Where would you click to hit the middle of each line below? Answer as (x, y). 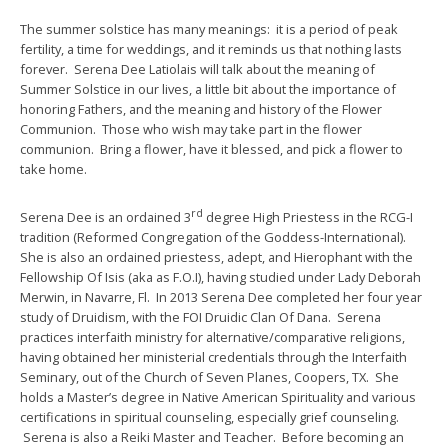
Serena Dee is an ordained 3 (105, 217)
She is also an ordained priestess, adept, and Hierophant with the (216, 257)
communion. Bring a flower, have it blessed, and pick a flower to (211, 149)
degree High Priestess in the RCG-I (308, 217)
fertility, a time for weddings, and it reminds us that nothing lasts (211, 49)
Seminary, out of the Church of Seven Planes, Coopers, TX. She (209, 377)
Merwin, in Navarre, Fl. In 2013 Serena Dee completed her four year (221, 297)
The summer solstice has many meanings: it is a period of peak (209, 29)
